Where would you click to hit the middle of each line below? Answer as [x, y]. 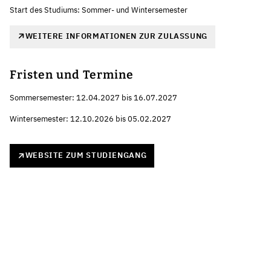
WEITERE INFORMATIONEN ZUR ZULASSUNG [116, 36]
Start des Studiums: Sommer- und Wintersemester [99, 10]
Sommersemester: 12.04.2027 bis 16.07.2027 [93, 98]
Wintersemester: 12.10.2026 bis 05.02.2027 [90, 119]
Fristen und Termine [72, 75]
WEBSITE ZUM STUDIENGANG [86, 155]
